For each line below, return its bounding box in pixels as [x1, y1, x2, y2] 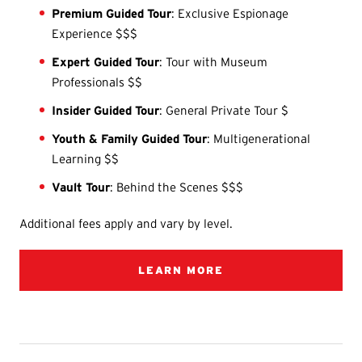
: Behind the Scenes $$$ [110, 180, 244, 195]
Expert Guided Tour [52, 55, 160, 69]
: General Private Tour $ [159, 103, 293, 118]
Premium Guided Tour [52, 6, 172, 21]
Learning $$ [52, 152, 120, 166]
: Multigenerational [207, 132, 311, 146]
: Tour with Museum [159, 55, 268, 69]
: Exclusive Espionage [171, 6, 289, 21]
